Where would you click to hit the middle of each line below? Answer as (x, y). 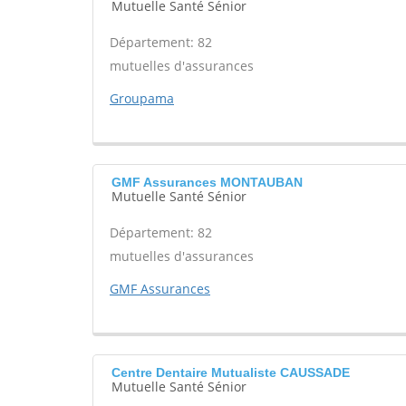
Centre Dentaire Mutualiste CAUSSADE (231, 372)
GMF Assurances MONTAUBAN (207, 182)
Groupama (142, 98)
